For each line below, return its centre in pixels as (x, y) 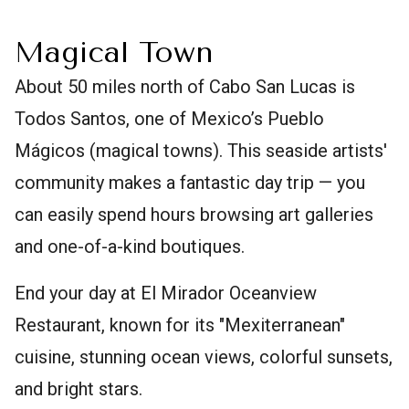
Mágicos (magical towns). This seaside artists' (201, 150)
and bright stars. (79, 388)
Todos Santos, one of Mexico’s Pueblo (169, 118)
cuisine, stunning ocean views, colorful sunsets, (204, 357)
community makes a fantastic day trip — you (190, 182)
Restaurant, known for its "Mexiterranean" (180, 325)
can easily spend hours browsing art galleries (194, 214)
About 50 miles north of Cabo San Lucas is (185, 86)
